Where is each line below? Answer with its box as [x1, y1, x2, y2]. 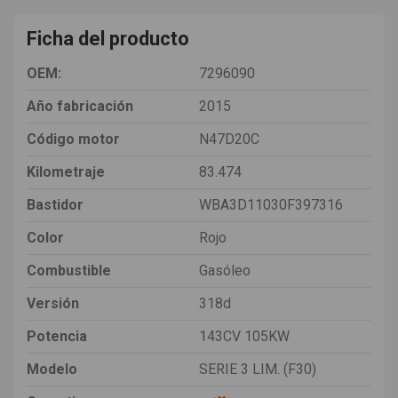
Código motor [27, 130, 120, 147]
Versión [27, 294, 79, 312]
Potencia [27, 327, 87, 345]
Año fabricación [27, 97, 133, 115]
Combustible [27, 261, 111, 279]
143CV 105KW [199, 327, 290, 345]
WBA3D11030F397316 [199, 195, 343, 213]
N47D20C [199, 130, 259, 147]
